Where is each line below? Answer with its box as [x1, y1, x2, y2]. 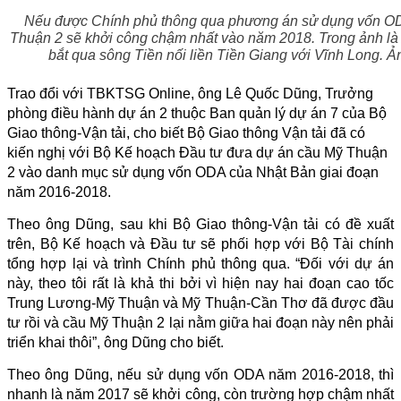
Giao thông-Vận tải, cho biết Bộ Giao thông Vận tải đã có [7, 124, 365, 141]
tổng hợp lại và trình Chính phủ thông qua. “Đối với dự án [7, 255, 394, 271]
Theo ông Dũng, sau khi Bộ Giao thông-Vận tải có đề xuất [7, 216, 394, 232]
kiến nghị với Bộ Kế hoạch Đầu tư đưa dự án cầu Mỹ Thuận [7, 144, 388, 160]
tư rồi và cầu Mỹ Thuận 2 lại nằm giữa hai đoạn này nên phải [7, 314, 394, 330]
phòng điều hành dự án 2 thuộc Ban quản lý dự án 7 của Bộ [7, 105, 387, 121]
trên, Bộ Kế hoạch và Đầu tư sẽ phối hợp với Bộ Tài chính [7, 235, 394, 252]
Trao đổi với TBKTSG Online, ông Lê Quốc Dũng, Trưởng [7, 85, 373, 101]
